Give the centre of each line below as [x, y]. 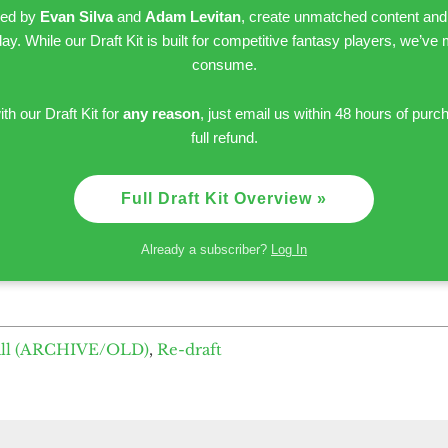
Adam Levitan [192, 16]
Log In [289, 249]
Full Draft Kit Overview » [224, 198]
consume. [224, 64]
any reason [161, 113]
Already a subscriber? [206, 249]
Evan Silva [76, 16]
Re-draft [189, 349]
